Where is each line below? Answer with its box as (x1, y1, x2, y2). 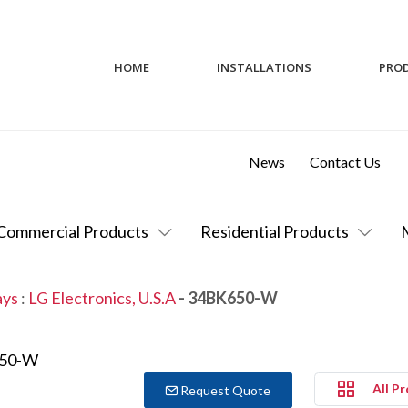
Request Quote (178, 382, 271, 399)
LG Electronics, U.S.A (28, 287, 176, 308)
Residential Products (199, 220, 349, 241)
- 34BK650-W (176, 287, 278, 308)
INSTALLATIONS (217, 58, 312, 76)
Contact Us (309, 153, 381, 171)
